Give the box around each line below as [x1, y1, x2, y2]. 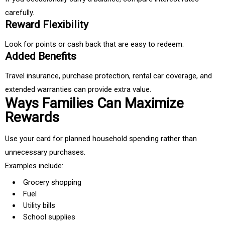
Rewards [5, 109, 59, 126]
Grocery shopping [23, 178, 81, 187]
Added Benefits [5, 50, 76, 63]
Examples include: [5, 161, 63, 171]
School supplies [23, 212, 75, 222]
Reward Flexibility [5, 19, 88, 31]
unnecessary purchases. [5, 148, 85, 157]
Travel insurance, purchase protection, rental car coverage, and [5, 71, 212, 81]
